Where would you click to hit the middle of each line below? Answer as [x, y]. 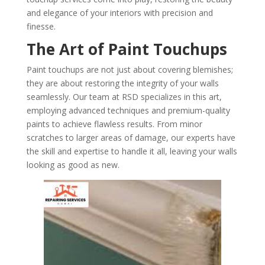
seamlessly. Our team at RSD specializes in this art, [124, 97]
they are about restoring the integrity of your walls [122, 83]
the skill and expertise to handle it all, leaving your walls [132, 151]
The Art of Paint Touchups [127, 49]
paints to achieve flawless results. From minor [114, 124]
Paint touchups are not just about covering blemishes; [130, 70]
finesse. [41, 26]
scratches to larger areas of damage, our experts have [131, 138]
